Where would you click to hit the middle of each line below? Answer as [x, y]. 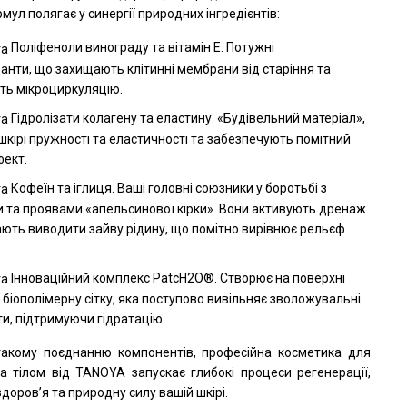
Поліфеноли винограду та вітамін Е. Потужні [142, 48]
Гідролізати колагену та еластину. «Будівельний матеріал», [187, 118]
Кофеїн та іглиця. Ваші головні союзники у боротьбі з [168, 188]
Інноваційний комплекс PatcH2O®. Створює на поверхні [177, 278]
